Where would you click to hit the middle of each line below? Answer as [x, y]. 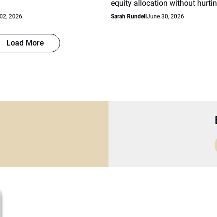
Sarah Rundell [129, 16]
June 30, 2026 [166, 16]
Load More [25, 43]
